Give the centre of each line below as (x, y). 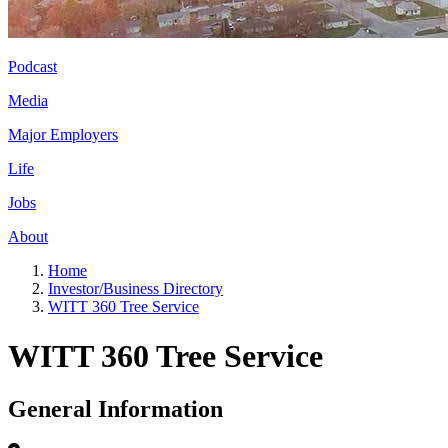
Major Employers (63, 135)
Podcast (32, 67)
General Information (115, 409)
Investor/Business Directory (135, 289)
